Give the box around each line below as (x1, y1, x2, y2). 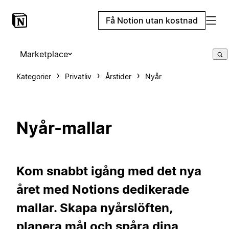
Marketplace (20, 49, 68, 59)
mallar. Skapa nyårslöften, (16, 200, 172, 215)
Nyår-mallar (16, 118, 112, 139)
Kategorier (16, 72, 51, 81)
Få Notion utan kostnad (106, 15, 198, 26)
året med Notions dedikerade (16, 181, 189, 197)
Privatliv (65, 72, 91, 81)
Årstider (105, 72, 131, 81)
